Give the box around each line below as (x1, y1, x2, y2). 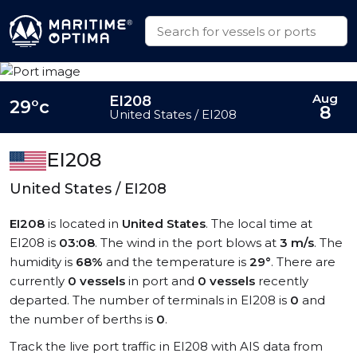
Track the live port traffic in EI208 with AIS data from (10, 339, 323, 354)
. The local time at (206, 216, 312, 231)
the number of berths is (10, 312, 156, 327)
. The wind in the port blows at (95, 235, 280, 250)
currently (10, 273, 68, 288)
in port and (125, 273, 198, 288)
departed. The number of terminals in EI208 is (10, 292, 290, 308)
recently (255, 273, 308, 288)
